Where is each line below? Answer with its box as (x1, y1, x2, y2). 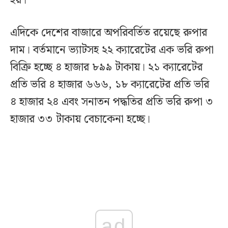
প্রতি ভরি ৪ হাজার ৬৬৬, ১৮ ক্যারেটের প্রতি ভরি (10, 75, 209, 94)
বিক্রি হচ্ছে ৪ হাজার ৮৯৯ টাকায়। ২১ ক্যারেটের (10, 58, 203, 76)
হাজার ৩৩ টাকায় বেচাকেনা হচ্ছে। (10, 110, 150, 128)
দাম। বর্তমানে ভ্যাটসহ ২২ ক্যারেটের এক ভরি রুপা (10, 41, 214, 59)
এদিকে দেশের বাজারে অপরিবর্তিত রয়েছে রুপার (10, 23, 207, 42)
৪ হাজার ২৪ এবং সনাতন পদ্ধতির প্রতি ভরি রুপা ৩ (10, 93, 213, 111)
